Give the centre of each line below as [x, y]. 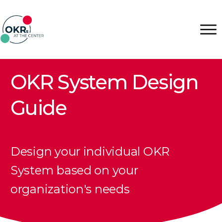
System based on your [74, 170]
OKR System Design [104, 82]
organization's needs [70, 189]
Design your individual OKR [90, 151]
